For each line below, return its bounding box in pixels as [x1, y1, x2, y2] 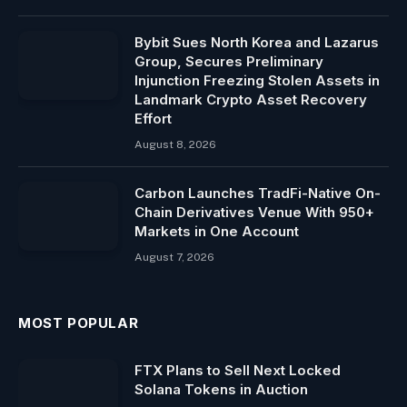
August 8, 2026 [134, 138, 216, 152]
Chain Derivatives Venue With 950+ [134, 203, 374, 222]
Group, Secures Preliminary [134, 53, 323, 71]
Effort [134, 110, 172, 128]
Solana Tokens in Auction [134, 381, 308, 399]
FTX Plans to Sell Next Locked [134, 362, 341, 380]
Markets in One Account [134, 223, 299, 241]
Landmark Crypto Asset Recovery [134, 91, 367, 109]
